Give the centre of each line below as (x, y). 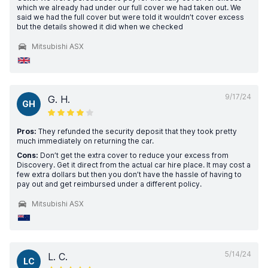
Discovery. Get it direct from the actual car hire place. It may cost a (134, 165)
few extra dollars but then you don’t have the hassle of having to (129, 174)
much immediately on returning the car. (85, 141)
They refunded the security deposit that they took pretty (137, 131)
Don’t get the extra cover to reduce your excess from (133, 155)
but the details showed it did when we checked (100, 27)
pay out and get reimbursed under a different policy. (109, 184)
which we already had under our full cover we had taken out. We (129, 7)
